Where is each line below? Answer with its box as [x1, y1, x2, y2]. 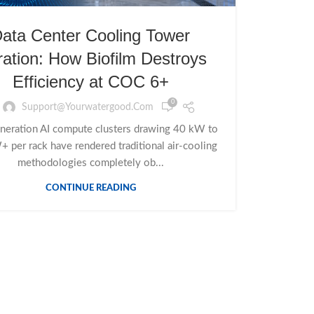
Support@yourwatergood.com [22, 102, 153, 112]
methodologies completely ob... [17, 158, 164, 169]
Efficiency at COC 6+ [12, 72, 169, 92]
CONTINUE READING [45, 184, 136, 193]
